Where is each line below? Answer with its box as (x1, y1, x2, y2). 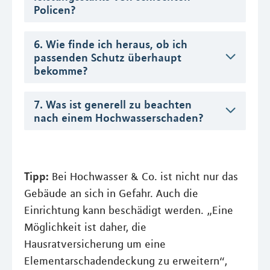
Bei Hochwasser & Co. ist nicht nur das (52, 170, 238, 184)
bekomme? (34, 63, 88, 77)
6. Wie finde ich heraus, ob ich (34, 37, 187, 51)
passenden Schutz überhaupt (34, 50, 181, 64)
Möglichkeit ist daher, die (24, 221, 146, 234)
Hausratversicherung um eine (24, 237, 166, 251)
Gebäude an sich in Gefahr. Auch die (24, 187, 198, 201)
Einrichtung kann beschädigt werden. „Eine (24, 204, 233, 218)
